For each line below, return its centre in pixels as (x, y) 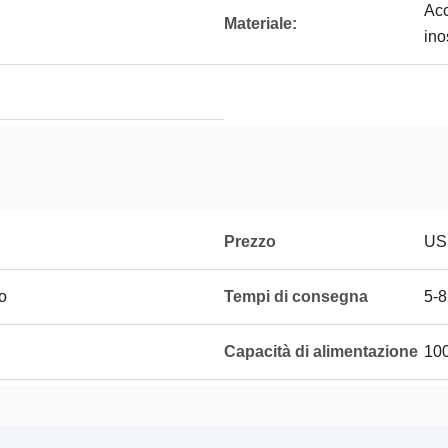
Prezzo (250, 241)
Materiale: (260, 23)
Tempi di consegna (296, 296)
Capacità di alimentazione (321, 351)
